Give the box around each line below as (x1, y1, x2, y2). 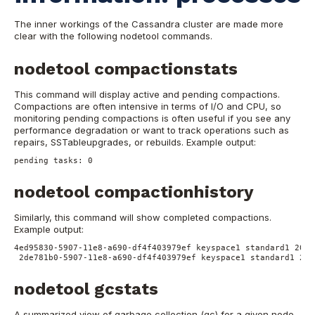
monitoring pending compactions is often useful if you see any (14, 112, 290, 124)
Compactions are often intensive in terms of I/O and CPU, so (14, 100, 281, 112)
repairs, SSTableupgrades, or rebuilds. (14, 136, 184, 148)
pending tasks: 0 (14, 156, 93, 165)
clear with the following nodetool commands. (14, 30, 212, 41)
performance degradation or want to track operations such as (14, 124, 289, 136)
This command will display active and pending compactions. (14, 88, 280, 100)
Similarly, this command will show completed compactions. (14, 211, 271, 223)
